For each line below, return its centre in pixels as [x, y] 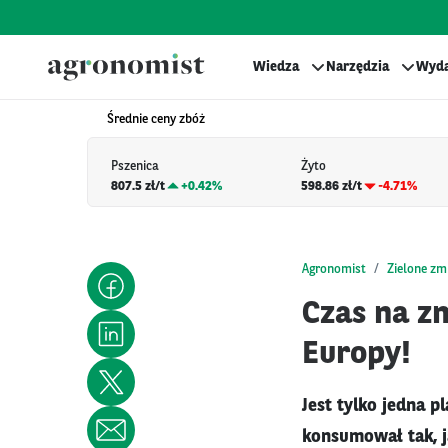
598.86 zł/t [332, 186]
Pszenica [135, 167]
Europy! [356, 354]
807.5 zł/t [138, 186]
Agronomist [334, 269]
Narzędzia [357, 67]
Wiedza [276, 67]
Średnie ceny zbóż [156, 119]
